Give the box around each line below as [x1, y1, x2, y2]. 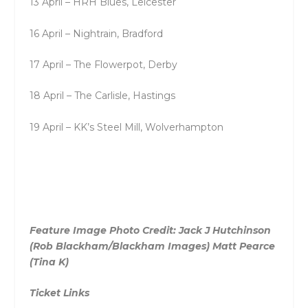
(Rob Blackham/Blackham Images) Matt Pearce [29, 239, 275, 252]
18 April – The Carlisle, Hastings [29, 89, 175, 102]
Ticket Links [29, 286, 89, 299]
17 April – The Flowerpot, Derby [29, 58, 177, 71]
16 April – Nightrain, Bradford [29, 27, 163, 40]
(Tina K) [29, 255, 69, 268]
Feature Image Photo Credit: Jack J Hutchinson [29, 223, 271, 236]
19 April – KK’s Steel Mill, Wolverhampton [29, 120, 223, 133]
